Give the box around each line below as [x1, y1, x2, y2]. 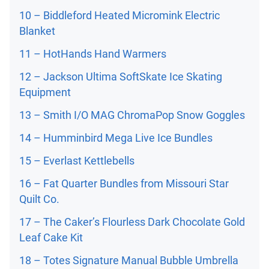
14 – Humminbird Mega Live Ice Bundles [19, 131, 213, 144]
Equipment [19, 86, 71, 98]
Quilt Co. [19, 193, 59, 205]
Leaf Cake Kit [19, 231, 83, 244]
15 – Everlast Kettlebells [19, 154, 134, 167]
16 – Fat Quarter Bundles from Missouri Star [19, 177, 229, 190]
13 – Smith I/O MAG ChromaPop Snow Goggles [19, 109, 245, 121]
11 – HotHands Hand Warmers [19, 47, 166, 60]
